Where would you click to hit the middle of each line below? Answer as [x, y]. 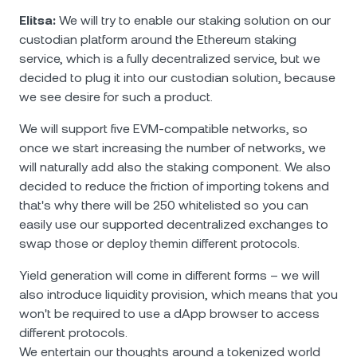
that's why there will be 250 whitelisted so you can [164, 205]
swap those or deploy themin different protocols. [159, 243]
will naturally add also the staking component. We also [175, 167]
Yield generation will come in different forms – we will [169, 275]
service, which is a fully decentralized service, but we [170, 59]
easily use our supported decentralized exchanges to [174, 224]
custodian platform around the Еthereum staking [158, 39]
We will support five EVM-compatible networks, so [163, 129]
